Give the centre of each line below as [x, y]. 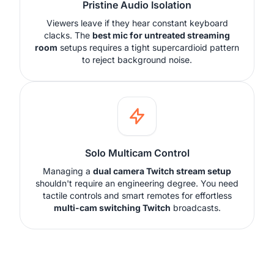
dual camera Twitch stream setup [162, 171]
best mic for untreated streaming [161, 35]
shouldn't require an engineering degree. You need [137, 183]
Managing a [68, 171]
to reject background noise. [137, 59]
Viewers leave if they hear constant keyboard [137, 23]
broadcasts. [195, 207]
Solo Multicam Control [137, 153]
